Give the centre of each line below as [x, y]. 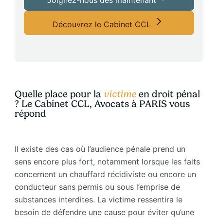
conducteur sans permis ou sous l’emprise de [97, 187]
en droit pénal [168, 94]
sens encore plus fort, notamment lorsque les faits [107, 161]
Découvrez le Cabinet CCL [103, 24]
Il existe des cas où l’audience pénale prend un [100, 149]
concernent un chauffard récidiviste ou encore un [105, 174]
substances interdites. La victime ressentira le [98, 199]
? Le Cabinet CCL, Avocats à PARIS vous [102, 104]
